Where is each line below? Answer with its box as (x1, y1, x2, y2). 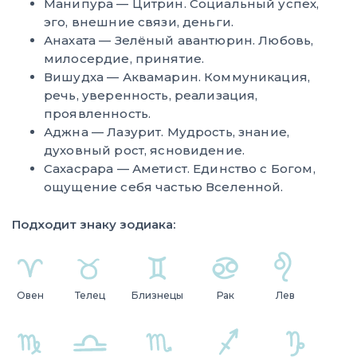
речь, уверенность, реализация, (44, 87, 258, 103)
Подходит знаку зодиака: (12, 216, 175, 232)
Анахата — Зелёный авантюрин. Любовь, (44, 32, 314, 48)
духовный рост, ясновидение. (44, 142, 245, 158)
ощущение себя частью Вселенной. (44, 178, 284, 194)
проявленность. (44, 105, 151, 121)
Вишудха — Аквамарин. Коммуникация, (44, 69, 311, 84)
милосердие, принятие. (44, 50, 208, 66)
